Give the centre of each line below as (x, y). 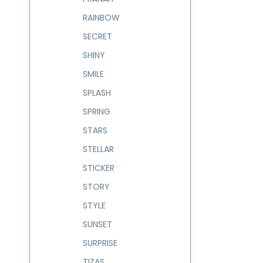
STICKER (99, 168)
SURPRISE (100, 243)
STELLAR (98, 149)
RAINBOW (101, 18)
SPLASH (97, 93)
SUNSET (97, 224)
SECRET (97, 36)
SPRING (97, 112)
